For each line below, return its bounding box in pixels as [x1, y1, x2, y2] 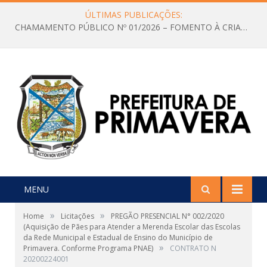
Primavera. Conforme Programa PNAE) [23, 243, 153, 254]
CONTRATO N [170, 243, 216, 254]
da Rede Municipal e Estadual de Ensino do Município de [23, 232, 213, 243]
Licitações [61, 211, 94, 222]
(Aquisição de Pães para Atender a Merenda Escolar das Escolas [23, 222, 240, 232]
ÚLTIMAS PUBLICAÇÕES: [85, 9, 182, 20]
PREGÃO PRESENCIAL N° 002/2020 [111, 211, 224, 222]
